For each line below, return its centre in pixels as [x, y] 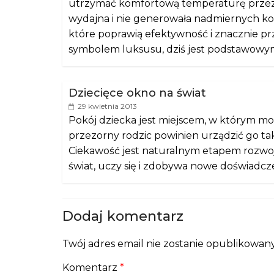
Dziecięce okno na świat [137, 93]
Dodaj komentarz [123, 216]
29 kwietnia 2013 [107, 106]
